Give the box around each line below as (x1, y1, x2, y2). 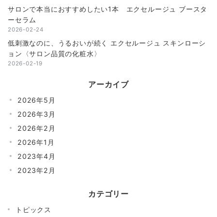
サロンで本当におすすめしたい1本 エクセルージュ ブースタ (8, 4, 208, 13)
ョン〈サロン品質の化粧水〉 (8, 49, 101, 58)
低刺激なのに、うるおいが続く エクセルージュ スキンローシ (8, 38, 206, 47)
